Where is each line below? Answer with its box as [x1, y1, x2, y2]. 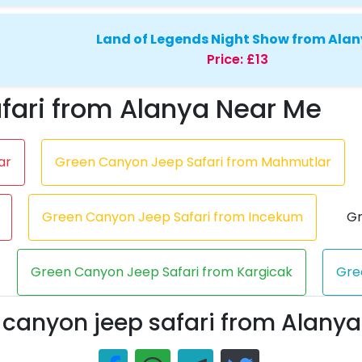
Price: [206, 50, 243, 69]
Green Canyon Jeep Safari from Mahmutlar [54, 152, 331, 171]
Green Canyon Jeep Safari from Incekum [41, 207, 303, 226]
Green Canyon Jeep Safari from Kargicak [30, 262, 293, 281]
